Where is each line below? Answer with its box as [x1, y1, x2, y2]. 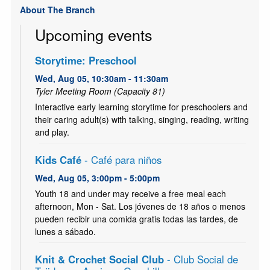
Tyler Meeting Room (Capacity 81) [34, 85, 165, 98]
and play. [34, 126, 69, 139]
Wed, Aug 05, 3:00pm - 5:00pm [34, 172, 160, 184]
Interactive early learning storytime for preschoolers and [34, 101, 248, 113]
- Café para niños [84, 152, 162, 168]
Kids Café [34, 152, 84, 168]
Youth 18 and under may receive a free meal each [34, 187, 226, 200]
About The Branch [19, 3, 95, 16]
